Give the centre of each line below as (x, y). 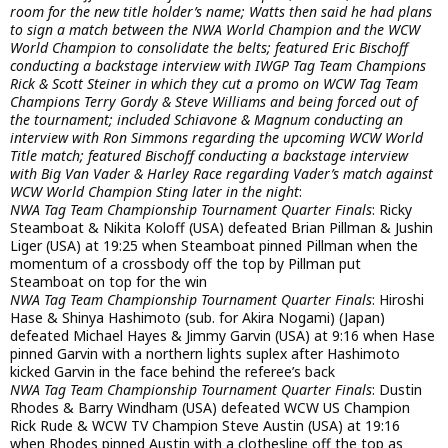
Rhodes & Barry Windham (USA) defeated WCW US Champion (210, 407)
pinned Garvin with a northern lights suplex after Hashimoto (205, 353)
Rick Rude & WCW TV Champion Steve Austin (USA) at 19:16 (205, 425)
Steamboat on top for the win (108, 281)
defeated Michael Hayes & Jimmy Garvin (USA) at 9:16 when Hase (222, 335)
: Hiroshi (398, 299)
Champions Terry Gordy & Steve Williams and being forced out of (213, 101)
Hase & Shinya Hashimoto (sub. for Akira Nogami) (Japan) (197, 317)
